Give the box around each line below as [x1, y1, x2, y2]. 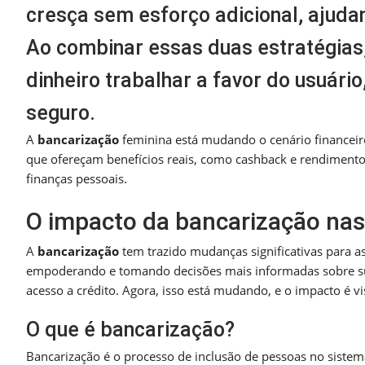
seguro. [26, 100, 95, 125]
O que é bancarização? [26, 317, 235, 341]
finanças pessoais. [26, 169, 127, 187]
